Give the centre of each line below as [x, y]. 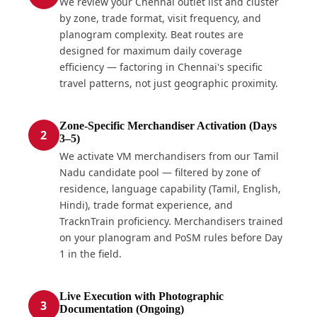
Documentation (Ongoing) [121, 309]
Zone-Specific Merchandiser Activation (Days [168, 125]
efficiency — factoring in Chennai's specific [161, 67]
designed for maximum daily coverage [150, 50]
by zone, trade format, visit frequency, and [160, 18]
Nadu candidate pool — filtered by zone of [160, 172]
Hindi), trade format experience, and [146, 204]
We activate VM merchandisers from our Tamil [169, 156]
